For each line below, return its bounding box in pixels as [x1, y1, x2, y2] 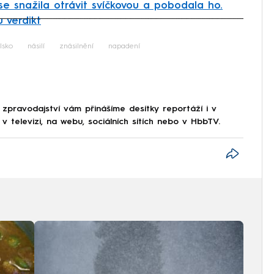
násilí [28, 42, 45, 50]
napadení [108, 42, 140, 50]
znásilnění [59, 42, 94, 50]
